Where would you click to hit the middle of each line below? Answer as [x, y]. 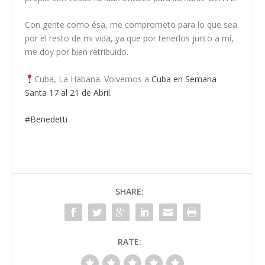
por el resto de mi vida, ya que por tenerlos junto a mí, [130, 38]
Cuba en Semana [184, 79]
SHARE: [130, 192]
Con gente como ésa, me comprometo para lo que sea [131, 25]
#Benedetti [46, 119]
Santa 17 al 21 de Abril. [70, 92]
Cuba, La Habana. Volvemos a [93, 79]
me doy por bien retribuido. [77, 52]
